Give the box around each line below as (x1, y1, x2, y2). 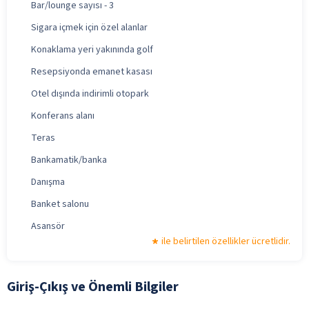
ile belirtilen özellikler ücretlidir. (161, 234, 290, 248)
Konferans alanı (31, 108, 94, 123)
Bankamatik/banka (31, 152, 107, 167)
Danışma (31, 175, 65, 189)
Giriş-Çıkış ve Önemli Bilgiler (7, 277, 179, 297)
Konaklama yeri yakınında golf (31, 42, 153, 57)
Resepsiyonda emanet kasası (31, 64, 152, 79)
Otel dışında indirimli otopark (31, 86, 149, 101)
